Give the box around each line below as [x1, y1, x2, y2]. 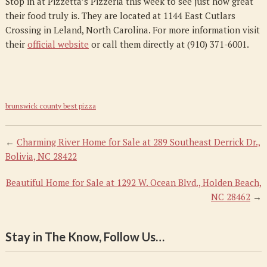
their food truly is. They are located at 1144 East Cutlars [5, 10, 235, 21]
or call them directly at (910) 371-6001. [88, 38, 249, 50]
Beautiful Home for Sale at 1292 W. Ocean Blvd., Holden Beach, [6, 176, 262, 188]
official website [27, 38, 89, 50]
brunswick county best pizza [5, 101, 96, 110]
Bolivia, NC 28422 [5, 150, 77, 162]
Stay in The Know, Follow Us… [5, 229, 164, 244]
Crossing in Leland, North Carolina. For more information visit [5, 24, 260, 36]
